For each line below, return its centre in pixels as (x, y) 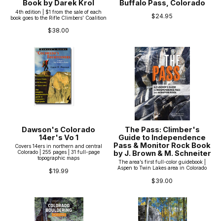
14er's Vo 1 (58, 137)
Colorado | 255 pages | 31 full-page (59, 152)
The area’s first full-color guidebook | (162, 162)
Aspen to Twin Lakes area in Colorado (162, 168)
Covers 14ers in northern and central (59, 146)
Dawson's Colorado (59, 129)
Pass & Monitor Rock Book (162, 145)
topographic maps (59, 158)
